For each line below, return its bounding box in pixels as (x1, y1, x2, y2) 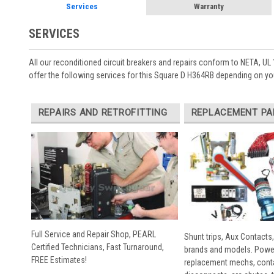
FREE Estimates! (31, 255, 87, 265)
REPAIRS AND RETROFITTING (38, 106, 168, 118)
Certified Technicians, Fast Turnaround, (31, 242, 164, 253)
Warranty (193, 2, 224, 11)
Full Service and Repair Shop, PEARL (31, 229, 156, 240)
